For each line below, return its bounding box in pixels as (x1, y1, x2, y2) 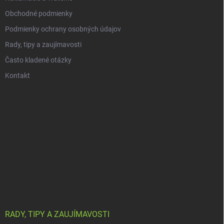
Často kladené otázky (5, 56, 71, 64)
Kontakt (5, 71, 30, 80)
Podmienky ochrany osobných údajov (5, 25, 121, 33)
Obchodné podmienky (5, 9, 72, 18)
